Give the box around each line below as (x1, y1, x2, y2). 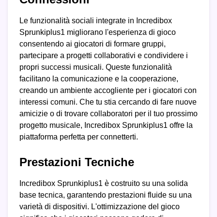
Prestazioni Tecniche (19, 155, 134, 169)
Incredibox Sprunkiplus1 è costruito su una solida (19, 179, 188, 188)
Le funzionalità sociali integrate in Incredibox (19, 16, 172, 25)
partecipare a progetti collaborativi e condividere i (19, 51, 188, 60)
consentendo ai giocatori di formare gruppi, (19, 40, 166, 48)
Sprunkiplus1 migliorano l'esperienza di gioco (19, 28, 176, 37)
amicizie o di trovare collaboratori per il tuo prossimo (19, 109, 198, 118)
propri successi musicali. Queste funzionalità (19, 63, 172, 72)
